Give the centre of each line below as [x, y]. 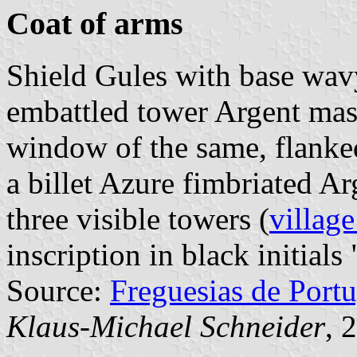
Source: [58, 290]
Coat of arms [95, 24]
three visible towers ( [138, 219]
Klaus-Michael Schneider [166, 326]
